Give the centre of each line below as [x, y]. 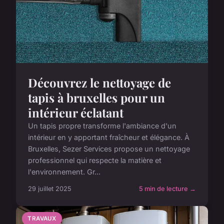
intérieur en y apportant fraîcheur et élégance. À [109, 137]
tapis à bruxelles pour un [96, 97]
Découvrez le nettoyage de [99, 82]
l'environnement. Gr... [64, 171]
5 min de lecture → [167, 188]
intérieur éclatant [76, 112]
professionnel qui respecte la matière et [95, 160]
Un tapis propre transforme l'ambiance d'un [102, 125]
